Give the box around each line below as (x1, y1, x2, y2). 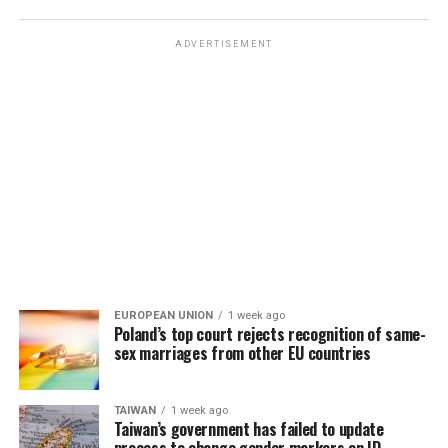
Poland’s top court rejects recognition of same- (113, 322, 426, 347)
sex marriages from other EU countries (113, 341, 371, 366)
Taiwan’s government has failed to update (113, 417, 384, 442)
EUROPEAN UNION (113, 309, 213, 323)
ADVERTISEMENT (174, 39, 274, 50)
